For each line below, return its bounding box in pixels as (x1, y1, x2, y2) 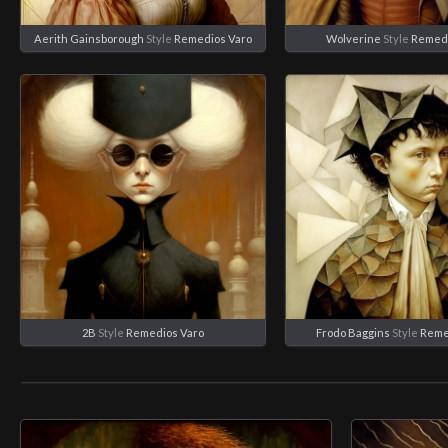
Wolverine (325, 31, 381, 45)
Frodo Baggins (316, 325, 391, 339)
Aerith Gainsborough (33, 31, 144, 45)
